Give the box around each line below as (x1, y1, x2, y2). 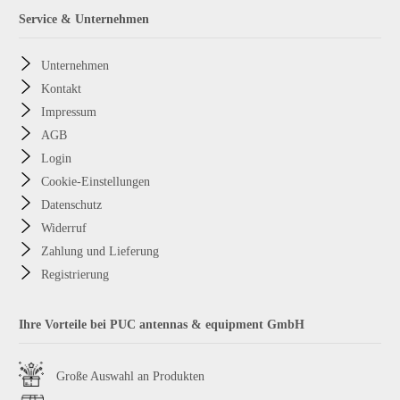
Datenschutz (40, 198, 102, 212)
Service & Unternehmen (18, 12, 149, 26)
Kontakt (40, 82, 81, 96)
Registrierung (40, 268, 109, 281)
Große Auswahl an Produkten (52, 370, 204, 384)
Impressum (40, 105, 96, 119)
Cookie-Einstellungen (40, 175, 150, 188)
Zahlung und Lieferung (40, 245, 159, 258)
